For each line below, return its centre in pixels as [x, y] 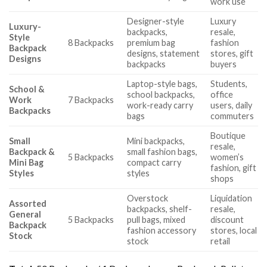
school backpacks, [161, 94]
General [25, 214]
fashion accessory [162, 230]
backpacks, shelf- [160, 209]
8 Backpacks [91, 42]
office [222, 94]
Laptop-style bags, [162, 83]
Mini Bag [26, 162]
